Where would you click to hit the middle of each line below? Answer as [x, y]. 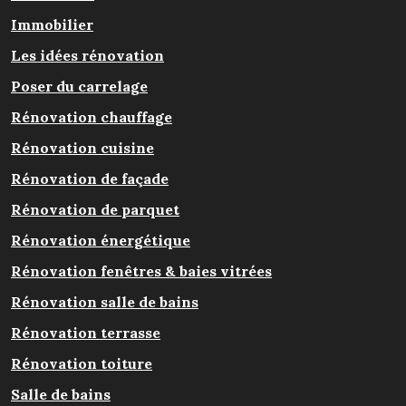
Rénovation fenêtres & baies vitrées [141, 271]
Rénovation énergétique [101, 241]
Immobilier [52, 25]
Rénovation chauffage [92, 117]
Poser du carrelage [79, 87]
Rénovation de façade [90, 179]
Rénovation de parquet [95, 210]
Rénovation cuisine [82, 148]
